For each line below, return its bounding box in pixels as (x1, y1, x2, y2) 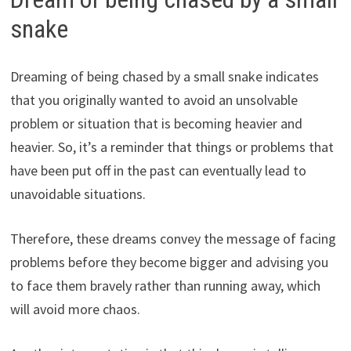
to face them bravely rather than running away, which (9, 276, 320, 295)
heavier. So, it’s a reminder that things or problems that (9, 137, 334, 156)
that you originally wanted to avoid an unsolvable (9, 90, 298, 109)
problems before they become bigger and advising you (9, 252, 328, 271)
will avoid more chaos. (9, 299, 140, 318)
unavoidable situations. (9, 184, 146, 203)
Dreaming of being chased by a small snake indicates (9, 67, 319, 85)
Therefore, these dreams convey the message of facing (9, 229, 336, 248)
